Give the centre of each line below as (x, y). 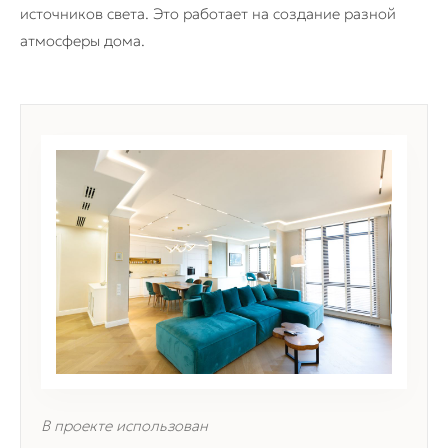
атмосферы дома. (82, 41)
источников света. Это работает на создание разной (208, 14)
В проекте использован (124, 426)
